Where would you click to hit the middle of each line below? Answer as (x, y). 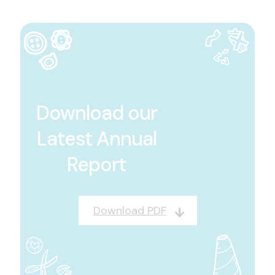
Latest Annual (96, 139)
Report (97, 165)
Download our (96, 113)
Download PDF (130, 211)
